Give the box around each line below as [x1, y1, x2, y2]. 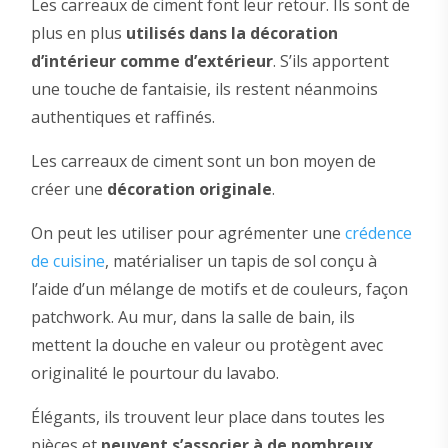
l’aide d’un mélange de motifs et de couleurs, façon [30, 277, 408, 300]
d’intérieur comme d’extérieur [30, 49, 273, 72]
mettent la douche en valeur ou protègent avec [30, 333, 383, 356]
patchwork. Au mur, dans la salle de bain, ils [30, 305, 355, 328]
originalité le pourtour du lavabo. [30, 361, 279, 384]
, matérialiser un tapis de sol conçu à [104, 249, 377, 272]
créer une [30, 177, 107, 200]
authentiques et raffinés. [30, 105, 215, 128]
